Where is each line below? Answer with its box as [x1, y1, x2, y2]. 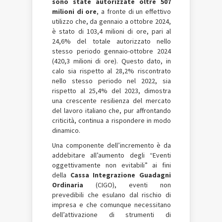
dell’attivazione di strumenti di [52, 210, 171, 219]
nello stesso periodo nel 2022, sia [52, 76, 171, 85]
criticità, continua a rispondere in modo [52, 116, 171, 125]
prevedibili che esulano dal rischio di [52, 190, 171, 199]
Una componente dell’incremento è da [52, 141, 171, 150]
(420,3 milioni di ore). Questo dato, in [52, 56, 171, 65]
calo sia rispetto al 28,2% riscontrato [52, 66, 171, 75]
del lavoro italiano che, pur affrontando [52, 106, 171, 115]
